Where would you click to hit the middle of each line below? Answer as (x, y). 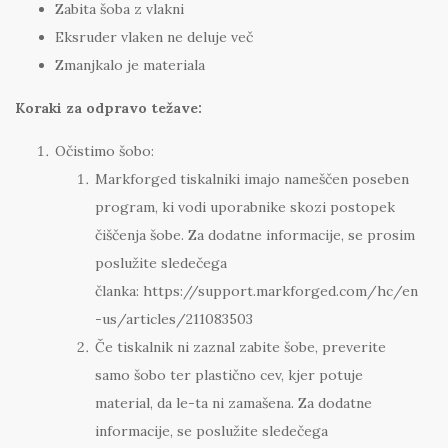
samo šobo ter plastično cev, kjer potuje (229, 375)
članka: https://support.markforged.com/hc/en (256, 291)
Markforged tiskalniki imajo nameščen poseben (252, 179)
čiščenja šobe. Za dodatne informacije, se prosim (255, 235)
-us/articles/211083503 (174, 319)
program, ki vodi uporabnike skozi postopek (245, 207)
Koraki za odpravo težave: (108, 108)
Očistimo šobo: (104, 151)
